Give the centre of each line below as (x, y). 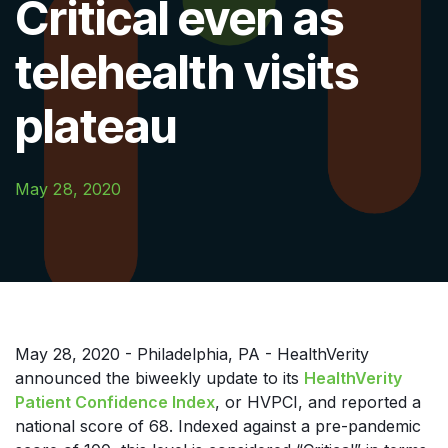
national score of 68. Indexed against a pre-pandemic (218, 425)
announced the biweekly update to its (159, 377)
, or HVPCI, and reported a (318, 401)
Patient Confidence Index (115, 401)
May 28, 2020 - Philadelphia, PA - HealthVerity (192, 353)
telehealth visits (187, 72)
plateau (96, 126)
